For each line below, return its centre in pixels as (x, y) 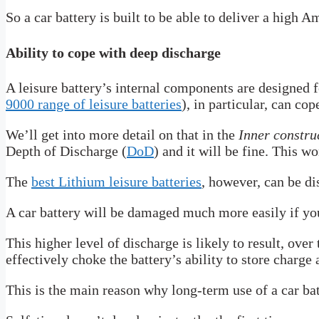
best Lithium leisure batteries (116, 182)
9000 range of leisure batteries (94, 104)
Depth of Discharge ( (66, 151)
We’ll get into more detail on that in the (122, 135)
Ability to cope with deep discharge (113, 52)
